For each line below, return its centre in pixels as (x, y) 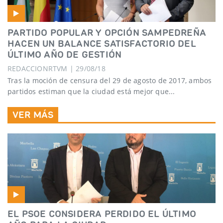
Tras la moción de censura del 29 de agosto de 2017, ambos (110, 81)
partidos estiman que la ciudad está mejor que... (91, 92)
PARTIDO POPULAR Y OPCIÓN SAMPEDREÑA (107, 32)
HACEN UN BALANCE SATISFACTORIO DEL (102, 43)
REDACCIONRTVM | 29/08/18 (56, 68)
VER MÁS (33, 115)
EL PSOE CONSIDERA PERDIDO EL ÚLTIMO (102, 214)
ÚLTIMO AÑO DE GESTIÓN (65, 54)
